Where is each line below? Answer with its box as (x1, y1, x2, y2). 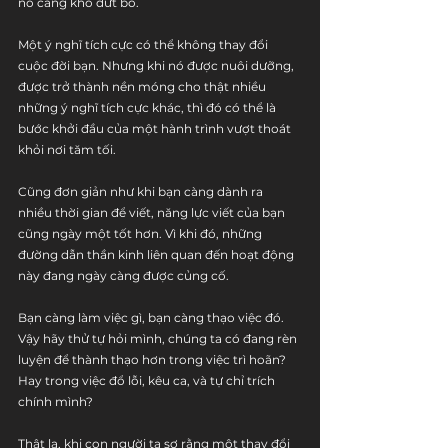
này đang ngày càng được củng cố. (18, 268, 232, 283)
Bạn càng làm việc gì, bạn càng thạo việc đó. (18, 310, 287, 325)
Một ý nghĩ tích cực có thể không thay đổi (18, 37, 271, 52)
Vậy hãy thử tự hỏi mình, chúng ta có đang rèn (18, 331, 300, 346)
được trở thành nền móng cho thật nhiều (18, 79, 269, 94)
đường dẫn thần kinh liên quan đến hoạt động (18, 247, 297, 262)
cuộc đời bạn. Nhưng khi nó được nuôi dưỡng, (18, 58, 297, 73)
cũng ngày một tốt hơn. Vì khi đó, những (18, 226, 265, 241)
